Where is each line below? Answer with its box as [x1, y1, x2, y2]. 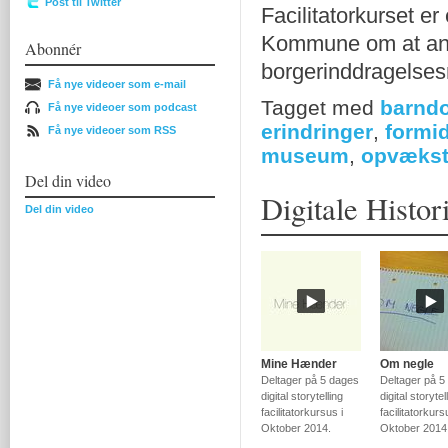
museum [261, 144, 349, 167]
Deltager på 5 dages [261, 374, 359, 386]
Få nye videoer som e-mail [48, 78, 186, 90]
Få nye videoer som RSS [48, 124, 176, 136]
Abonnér [25, 38, 81, 59]
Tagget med [261, 96, 380, 119]
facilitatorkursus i [261, 406, 343, 418]
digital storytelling [261, 390, 343, 402]
